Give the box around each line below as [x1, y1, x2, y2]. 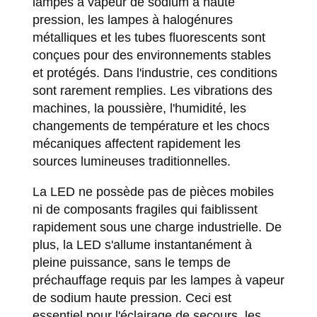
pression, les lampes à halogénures [32, 13, 233, 27]
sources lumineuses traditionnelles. [32, 154, 231, 168]
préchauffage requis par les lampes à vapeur [32, 273, 284, 287]
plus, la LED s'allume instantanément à [32, 238, 252, 252]
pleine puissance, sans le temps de [32, 255, 231, 270]
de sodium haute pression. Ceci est [32, 291, 231, 305]
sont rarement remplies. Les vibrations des [32, 83, 272, 98]
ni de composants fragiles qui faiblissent [32, 202, 258, 217]
